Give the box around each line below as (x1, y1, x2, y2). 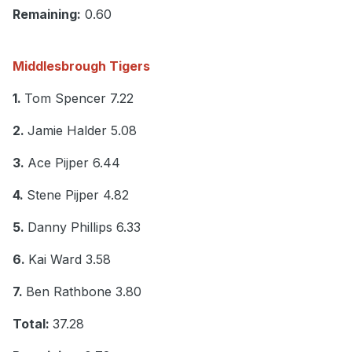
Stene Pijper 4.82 (27, 187, 129, 203)
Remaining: (13, 6, 81, 23)
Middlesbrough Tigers (13, 58, 150, 75)
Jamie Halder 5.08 (27, 123, 137, 139)
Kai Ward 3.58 (28, 251, 111, 268)
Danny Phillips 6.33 (27, 219, 141, 236)
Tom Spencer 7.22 (24, 90, 134, 107)
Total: (13, 316, 53, 332)
